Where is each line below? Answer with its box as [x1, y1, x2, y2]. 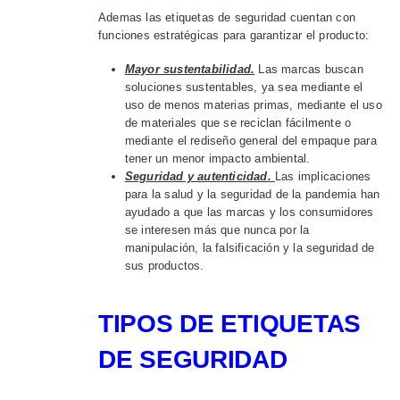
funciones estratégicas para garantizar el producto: [98, 28, 370, 42]
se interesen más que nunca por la [124, 223, 310, 237]
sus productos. [124, 259, 204, 273]
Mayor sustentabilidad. [124, 62, 255, 77]
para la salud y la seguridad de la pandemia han [124, 187, 380, 202]
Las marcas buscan [254, 62, 363, 77]
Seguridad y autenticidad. [124, 170, 271, 184]
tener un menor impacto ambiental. [124, 152, 311, 166]
